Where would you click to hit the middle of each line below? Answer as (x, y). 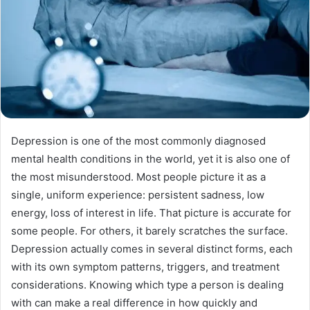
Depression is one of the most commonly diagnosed (138, 141)
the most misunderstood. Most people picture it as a (138, 177)
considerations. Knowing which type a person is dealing (147, 285)
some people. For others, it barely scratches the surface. (149, 231)
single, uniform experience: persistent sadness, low (138, 195)
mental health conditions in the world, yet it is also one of (151, 159)
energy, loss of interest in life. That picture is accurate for (151, 213)
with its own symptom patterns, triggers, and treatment (145, 267)
